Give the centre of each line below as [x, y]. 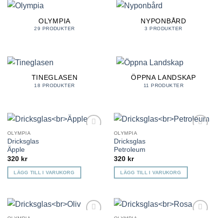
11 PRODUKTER [163, 85]
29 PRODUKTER [54, 29]
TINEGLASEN [54, 78]
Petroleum [129, 150]
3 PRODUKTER [163, 29]
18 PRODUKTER [54, 85]
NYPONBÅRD [163, 21]
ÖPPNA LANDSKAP [163, 78]
